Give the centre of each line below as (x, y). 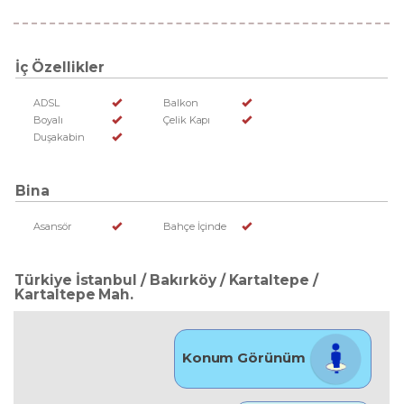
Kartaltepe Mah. (74, 294)
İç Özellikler (60, 67)
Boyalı (48, 120)
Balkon (180, 103)
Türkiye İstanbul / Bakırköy (115, 280)
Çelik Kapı (187, 120)
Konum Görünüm (245, 358)
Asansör (52, 226)
